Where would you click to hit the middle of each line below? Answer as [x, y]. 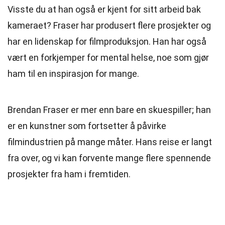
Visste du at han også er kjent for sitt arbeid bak [104, 9]
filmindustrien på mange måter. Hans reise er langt [110, 142]
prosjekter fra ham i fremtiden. [69, 174]
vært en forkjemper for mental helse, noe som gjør [108, 58]
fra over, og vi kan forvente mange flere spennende [109, 158]
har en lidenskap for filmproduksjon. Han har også [107, 41]
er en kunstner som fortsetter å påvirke [87, 126]
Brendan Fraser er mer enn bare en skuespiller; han [109, 110]
